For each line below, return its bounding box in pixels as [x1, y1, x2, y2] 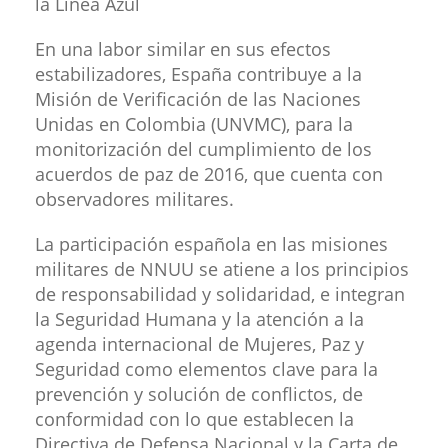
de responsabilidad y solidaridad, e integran [35, 281, 405, 306]
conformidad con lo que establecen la [35, 406, 354, 431]
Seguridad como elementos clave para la [35, 356, 378, 381]
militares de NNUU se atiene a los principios [35, 256, 409, 281]
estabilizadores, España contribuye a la [35, 61, 362, 86]
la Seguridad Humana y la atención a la [35, 306, 364, 331]
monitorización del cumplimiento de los [35, 136, 372, 161]
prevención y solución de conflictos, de [35, 381, 363, 406]
